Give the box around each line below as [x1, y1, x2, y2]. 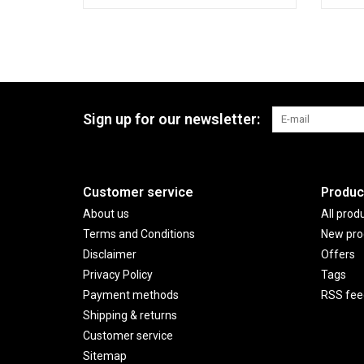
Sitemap [83, 349, 127, 362]
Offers [320, 247, 355, 261]
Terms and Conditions [83, 227, 195, 240]
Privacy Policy [83, 267, 153, 281]
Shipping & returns [83, 308, 177, 322]
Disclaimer [83, 247, 136, 261]
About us [83, 206, 129, 220]
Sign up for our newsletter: [83, 110, 260, 128]
